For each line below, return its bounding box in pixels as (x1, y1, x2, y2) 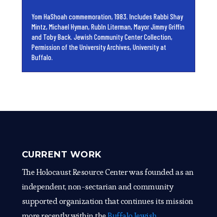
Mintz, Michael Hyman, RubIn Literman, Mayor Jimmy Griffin (31, 22, 185, 31)
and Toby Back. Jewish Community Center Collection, (31, 32, 172, 42)
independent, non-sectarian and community (21, 181, 173, 192)
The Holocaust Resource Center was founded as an (21, 167, 194, 178)
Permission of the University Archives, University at (31, 43, 166, 52)
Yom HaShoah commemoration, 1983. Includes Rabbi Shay (31, 12, 183, 21)
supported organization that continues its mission (21, 196, 193, 207)
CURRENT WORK (21, 149, 102, 160)
